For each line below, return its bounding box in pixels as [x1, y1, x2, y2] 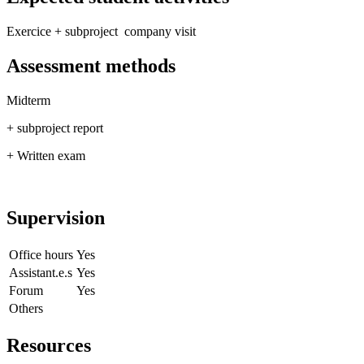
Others [9, 301, 43, 315]
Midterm [6, 93, 50, 107]
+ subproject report [6, 120, 103, 135]
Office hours [9, 247, 73, 262]
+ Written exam [6, 148, 85, 162]
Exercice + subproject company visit [6, 24, 196, 39]
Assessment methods [6, 55, 175, 76]
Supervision [6, 206, 105, 228]
